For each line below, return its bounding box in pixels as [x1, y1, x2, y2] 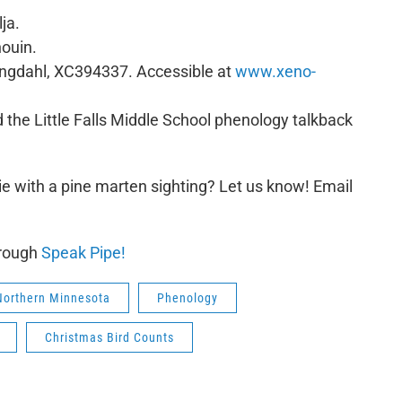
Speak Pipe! [41, 243, 126, 262]
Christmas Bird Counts [45, 330, 174, 345]
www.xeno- [235, 62, 316, 81]
